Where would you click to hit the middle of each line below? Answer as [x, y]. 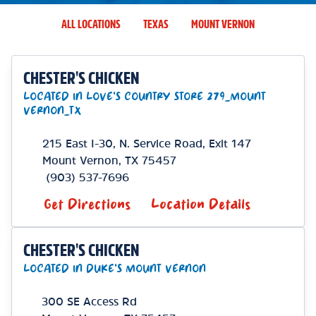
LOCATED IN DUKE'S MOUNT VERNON [115, 269]
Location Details [201, 205]
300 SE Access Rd [90, 301]
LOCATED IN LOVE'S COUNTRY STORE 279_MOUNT [145, 97]
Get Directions [87, 205]
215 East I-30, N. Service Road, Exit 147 [146, 143]
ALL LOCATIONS [91, 24]
